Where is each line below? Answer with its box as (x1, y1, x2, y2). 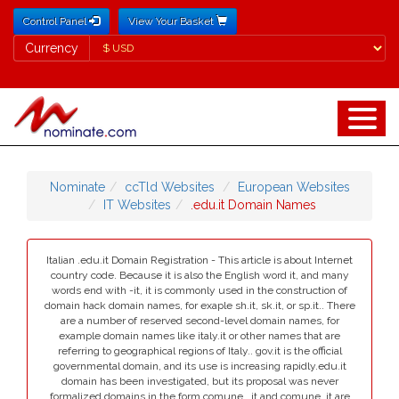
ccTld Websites (124, 180, 215, 194)
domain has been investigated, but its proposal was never (61, 375, 338, 387)
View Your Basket (128, 15, 216, 28)
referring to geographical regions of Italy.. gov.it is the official (57, 345, 342, 357)
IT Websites (102, 198, 171, 212)
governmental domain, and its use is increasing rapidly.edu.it (53, 360, 346, 372)
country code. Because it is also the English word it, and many (50, 269, 349, 281)
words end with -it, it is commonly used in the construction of (52, 284, 347, 297)
